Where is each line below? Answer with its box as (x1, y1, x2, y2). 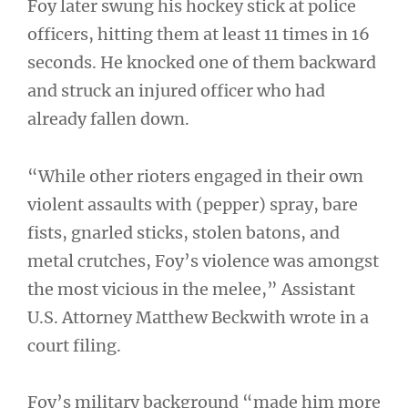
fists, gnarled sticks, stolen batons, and (27, 221, 340, 243)
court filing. (27, 334, 121, 356)
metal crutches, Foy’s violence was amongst (27, 250, 379, 271)
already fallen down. (27, 108, 189, 129)
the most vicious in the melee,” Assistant (27, 278, 355, 300)
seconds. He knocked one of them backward (27, 52, 376, 73)
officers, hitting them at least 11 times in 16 (27, 24, 370, 45)
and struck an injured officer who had (27, 80, 325, 101)
